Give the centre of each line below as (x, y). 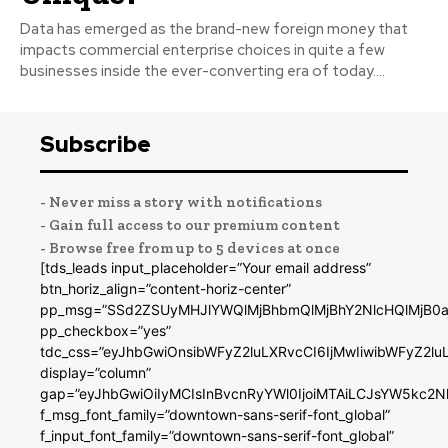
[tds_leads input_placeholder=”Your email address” (205, 267)
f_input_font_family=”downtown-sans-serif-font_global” (217, 435)
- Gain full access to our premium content (190, 224)
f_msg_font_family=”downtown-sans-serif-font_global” (215, 414)
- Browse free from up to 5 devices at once (190, 247)
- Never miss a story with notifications (181, 201)
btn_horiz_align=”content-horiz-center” (165, 288)
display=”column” (95, 372)
